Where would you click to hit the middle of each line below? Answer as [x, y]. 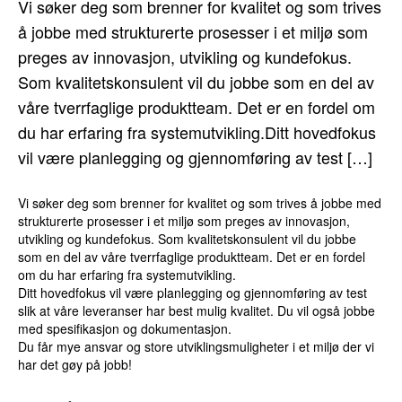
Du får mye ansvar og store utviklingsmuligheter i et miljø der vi [197, 346]
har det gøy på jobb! [75, 364]
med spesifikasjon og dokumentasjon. [125, 328]
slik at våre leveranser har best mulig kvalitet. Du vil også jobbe [197, 310]
